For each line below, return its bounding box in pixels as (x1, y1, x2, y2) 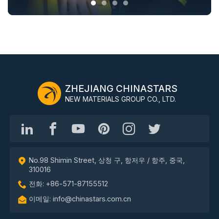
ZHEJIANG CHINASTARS (65, 83, 177, 95)
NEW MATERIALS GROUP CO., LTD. (65, 95, 176, 104)
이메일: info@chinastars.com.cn (29, 194, 131, 203)
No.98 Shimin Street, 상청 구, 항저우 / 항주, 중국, (29, 155, 185, 164)
